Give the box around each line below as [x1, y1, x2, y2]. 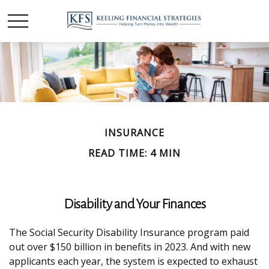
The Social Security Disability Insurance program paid [9, 226, 249, 239]
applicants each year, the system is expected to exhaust [9, 255, 258, 268]
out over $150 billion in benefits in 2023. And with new [9, 240, 250, 253]
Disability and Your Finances [64, 197, 205, 211]
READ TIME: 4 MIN [88, 147, 181, 160]
